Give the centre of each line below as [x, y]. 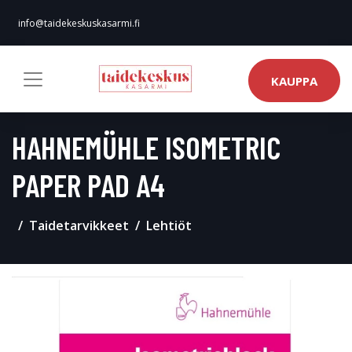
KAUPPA [294, 81]
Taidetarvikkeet [79, 225]
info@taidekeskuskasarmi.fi [79, 23]
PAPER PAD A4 [88, 185]
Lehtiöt [169, 225]
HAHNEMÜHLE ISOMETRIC [146, 147]
